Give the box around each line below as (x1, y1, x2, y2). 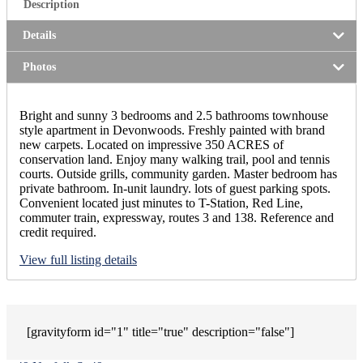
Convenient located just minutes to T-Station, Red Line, (19, 195, 303, 210)
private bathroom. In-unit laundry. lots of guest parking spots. (19, 181, 331, 195)
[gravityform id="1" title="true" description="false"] (27, 324, 294, 339)
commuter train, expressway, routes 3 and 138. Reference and (19, 210, 334, 224)
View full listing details (19, 252, 137, 267)
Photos (23, 60, 56, 73)
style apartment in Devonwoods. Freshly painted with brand (19, 122, 325, 137)
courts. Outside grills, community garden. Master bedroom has (19, 166, 337, 181)
